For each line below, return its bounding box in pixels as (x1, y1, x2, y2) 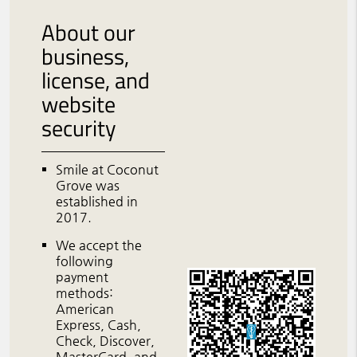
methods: (56, 285, 114, 301)
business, (41, 39, 130, 74)
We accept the (56, 237, 143, 253)
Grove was (56, 178, 120, 194)
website (41, 87, 116, 122)
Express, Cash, (56, 317, 142, 333)
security (41, 111, 117, 146)
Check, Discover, (56, 333, 155, 349)
